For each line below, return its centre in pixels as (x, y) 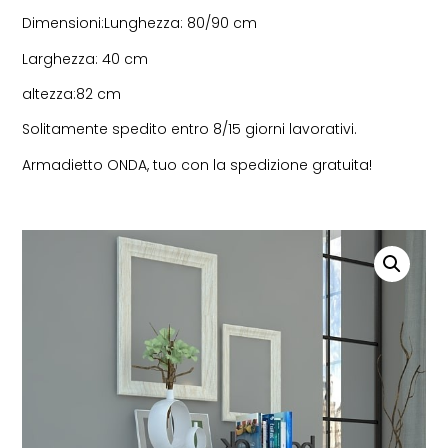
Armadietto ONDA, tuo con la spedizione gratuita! (197, 164)
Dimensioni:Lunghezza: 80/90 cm (140, 23)
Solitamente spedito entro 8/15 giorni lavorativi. (190, 129)
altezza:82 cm (72, 93)
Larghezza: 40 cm (85, 58)
